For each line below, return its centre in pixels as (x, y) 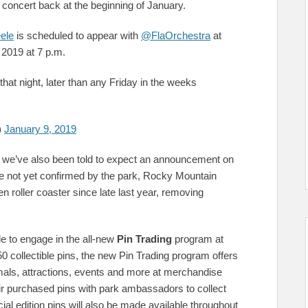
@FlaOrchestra (176, 35)
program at (198, 239)
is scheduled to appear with (77, 35)
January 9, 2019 (40, 129)
